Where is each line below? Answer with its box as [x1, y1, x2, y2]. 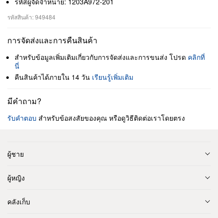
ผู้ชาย [7, 149, 24, 159]
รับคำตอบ [7, 113, 36, 123]
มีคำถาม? [7, 95, 41, 107]
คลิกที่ [188, 52, 205, 62]
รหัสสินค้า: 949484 [7, 13, 55, 21]
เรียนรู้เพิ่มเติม [92, 72, 133, 82]
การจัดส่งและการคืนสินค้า [7, 35, 97, 46]
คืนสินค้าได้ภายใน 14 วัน [15, 72, 92, 82]
